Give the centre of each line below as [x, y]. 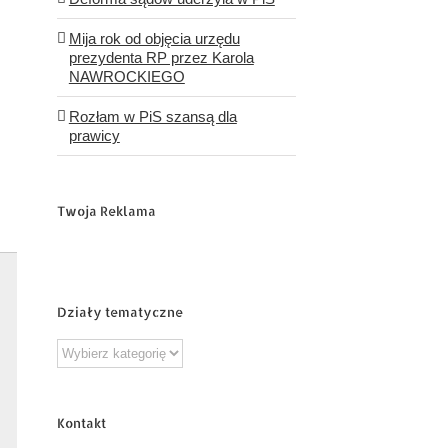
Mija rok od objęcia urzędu [154, 38]
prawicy [94, 135]
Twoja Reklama [106, 210]
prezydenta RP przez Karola [161, 57]
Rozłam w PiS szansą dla [152, 116]
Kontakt [81, 423]
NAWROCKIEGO [126, 76]
